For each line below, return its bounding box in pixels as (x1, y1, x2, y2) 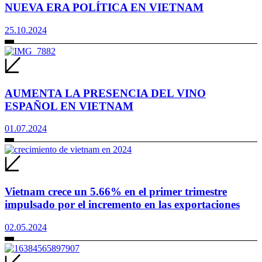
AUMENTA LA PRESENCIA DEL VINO (5, 87, 206, 99)
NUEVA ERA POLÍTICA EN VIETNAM (5, 1, 204, 14)
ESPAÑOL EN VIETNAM (5, 99, 133, 112)
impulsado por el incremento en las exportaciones (5, 198, 240, 211)
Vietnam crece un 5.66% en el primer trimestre (5, 185, 227, 198)
